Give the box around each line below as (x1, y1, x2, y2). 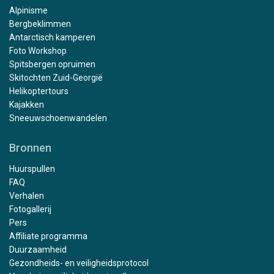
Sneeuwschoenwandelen (9, 113, 107, 124)
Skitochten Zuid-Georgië (9, 73, 103, 83)
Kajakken (9, 100, 44, 110)
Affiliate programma (9, 231, 87, 242)
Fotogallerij (9, 204, 51, 215)
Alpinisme (9, 6, 48, 16)
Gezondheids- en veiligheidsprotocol (9, 258, 149, 268)
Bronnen (9, 141, 51, 155)
